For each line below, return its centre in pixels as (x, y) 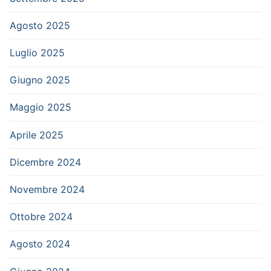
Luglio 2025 (37, 53)
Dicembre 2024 (45, 162)
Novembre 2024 (47, 189)
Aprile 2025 (37, 135)
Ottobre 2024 (41, 217)
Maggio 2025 (41, 107)
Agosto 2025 (40, 25)
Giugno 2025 (40, 80)
